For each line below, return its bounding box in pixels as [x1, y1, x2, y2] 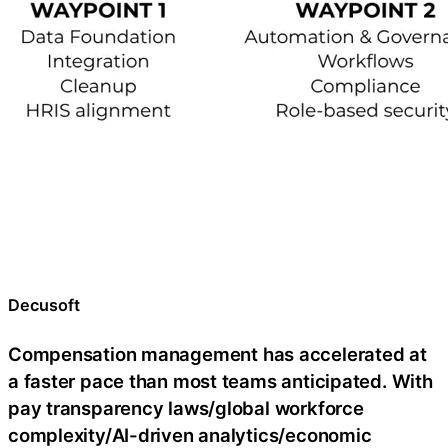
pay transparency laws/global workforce [8, 397, 364, 420]
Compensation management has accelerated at [8, 343, 427, 366]
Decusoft [8, 295, 80, 316]
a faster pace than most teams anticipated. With [8, 370, 433, 393]
